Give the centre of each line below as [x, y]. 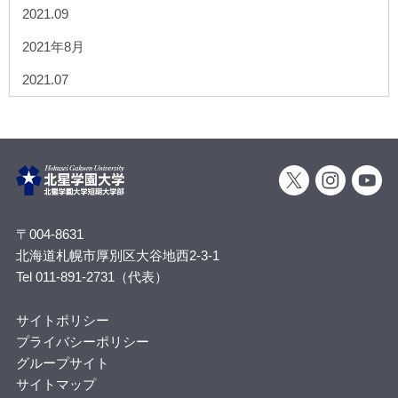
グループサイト [62, 363]
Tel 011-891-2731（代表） [92, 277]
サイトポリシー [62, 321]
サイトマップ [56, 385]
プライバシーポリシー [82, 342]
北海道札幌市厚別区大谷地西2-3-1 [117, 256]
